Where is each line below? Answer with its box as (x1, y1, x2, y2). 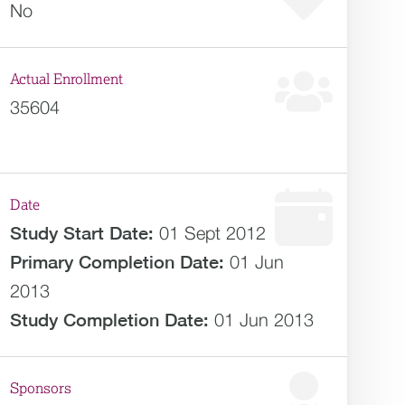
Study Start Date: (10, 222, 155, 243)
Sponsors (10, 381, 72, 396)
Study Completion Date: (10, 309, 210, 330)
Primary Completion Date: (10, 251, 225, 272)
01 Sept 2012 (159, 222, 267, 243)
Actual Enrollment (10, 72, 124, 87)
